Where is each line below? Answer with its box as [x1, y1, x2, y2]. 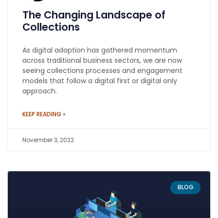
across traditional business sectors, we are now [22, 55, 182, 66]
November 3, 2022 [22, 136, 74, 145]
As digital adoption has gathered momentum [22, 45, 177, 55]
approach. [22, 86, 57, 96]
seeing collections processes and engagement [22, 66, 182, 76]
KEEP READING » [22, 110, 66, 119]
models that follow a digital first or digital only [22, 76, 177, 86]
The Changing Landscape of [22, 8, 165, 22]
